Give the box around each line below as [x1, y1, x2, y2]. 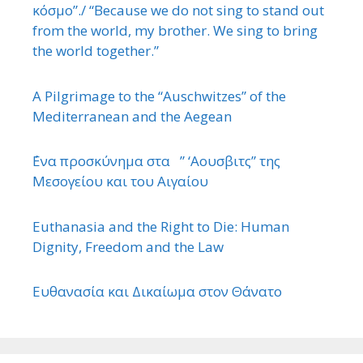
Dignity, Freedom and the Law [32, 237, 224, 256]
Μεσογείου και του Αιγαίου [32, 172, 208, 191]
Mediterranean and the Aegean [32, 106, 232, 126]
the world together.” [32, 41, 159, 61]
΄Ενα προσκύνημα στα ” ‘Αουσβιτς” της [32, 152, 280, 171]
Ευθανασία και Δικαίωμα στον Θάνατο [32, 282, 282, 301]
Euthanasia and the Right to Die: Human [32, 216, 289, 236]
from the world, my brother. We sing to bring [32, 21, 318, 41]
